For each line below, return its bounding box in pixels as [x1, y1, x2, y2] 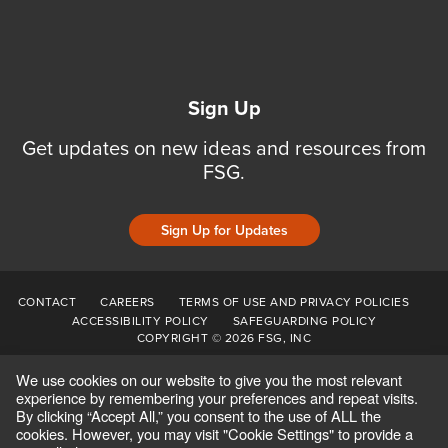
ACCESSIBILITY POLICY [71, 312, 209, 330]
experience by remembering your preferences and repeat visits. [16, 387, 418, 408]
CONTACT [17, 293, 77, 311]
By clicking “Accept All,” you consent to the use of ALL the [16, 405, 381, 426]
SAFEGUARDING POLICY [232, 312, 377, 330]
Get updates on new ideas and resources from [22, 133, 426, 163]
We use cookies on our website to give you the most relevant [16, 369, 402, 390]
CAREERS [100, 293, 155, 311]
